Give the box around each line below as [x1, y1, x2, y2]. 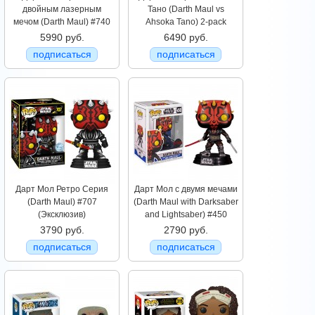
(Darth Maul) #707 [27, 197, 97, 207]
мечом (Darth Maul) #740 [13, 17, 110, 27]
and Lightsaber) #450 [144, 210, 227, 220]
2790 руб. [163, 224, 208, 236]
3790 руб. [39, 224, 84, 236]
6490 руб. [163, 32, 208, 44]
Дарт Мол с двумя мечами [134, 184, 238, 195]
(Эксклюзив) [38, 210, 86, 220]
